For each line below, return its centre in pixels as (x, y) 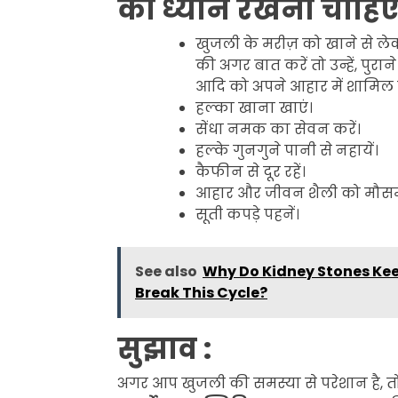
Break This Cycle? (201, 292)
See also (166, 271)
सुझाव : (164, 348)
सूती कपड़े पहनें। (247, 214)
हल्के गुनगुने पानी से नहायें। (287, 150)
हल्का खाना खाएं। (254, 107)
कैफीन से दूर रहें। (251, 171)
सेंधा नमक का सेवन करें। (278, 129)
